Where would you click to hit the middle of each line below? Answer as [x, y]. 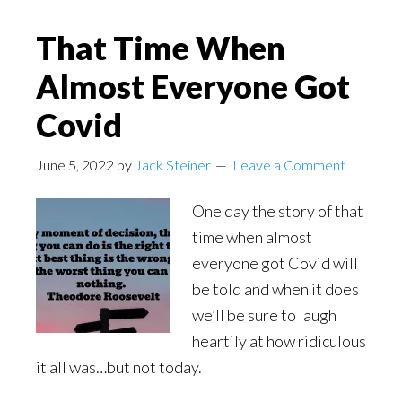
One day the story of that [278, 210]
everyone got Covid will [275, 262]
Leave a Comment [289, 164]
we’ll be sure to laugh [264, 315]
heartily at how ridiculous [279, 341]
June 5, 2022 [75, 164]
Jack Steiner [173, 164]
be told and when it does [275, 288]
